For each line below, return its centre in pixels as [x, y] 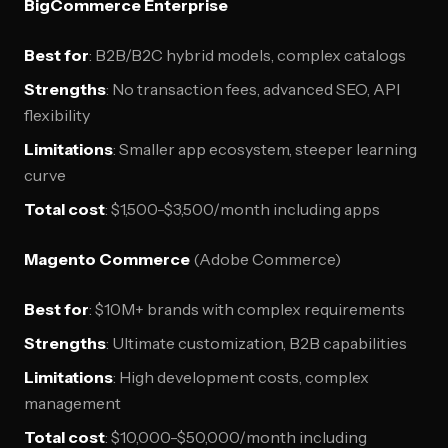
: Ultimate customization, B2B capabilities [256, 343]
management [72, 403]
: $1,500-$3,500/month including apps [242, 209]
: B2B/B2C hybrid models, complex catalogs [247, 55]
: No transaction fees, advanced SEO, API [253, 89]
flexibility [57, 115]
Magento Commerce [107, 259]
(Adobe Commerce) [265, 259]
